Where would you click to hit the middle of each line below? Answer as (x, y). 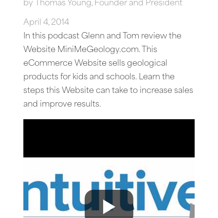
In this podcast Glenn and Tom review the (102, 36)
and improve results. (62, 104)
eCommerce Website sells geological (95, 64)
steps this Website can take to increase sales (108, 91)
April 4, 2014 (46, 23)
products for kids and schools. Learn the (99, 77)
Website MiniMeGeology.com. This (90, 50)
